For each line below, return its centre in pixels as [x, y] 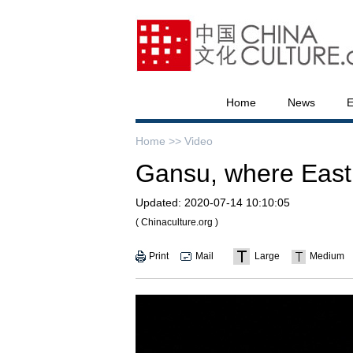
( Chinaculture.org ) [177, 222]
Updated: [158, 203]
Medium [327, 256]
